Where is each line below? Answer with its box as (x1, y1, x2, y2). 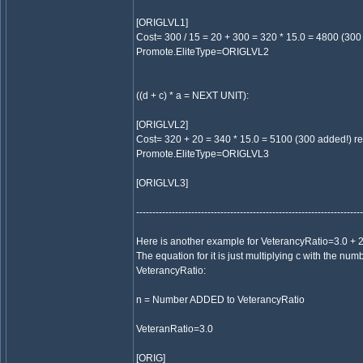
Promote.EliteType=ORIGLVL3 (136, 148, 269, 160)
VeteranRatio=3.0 (136, 323, 213, 335)
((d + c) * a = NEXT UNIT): (136, 90, 249, 101)
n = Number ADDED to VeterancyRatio (136, 294, 305, 305)
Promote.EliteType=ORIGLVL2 (136, 46, 269, 58)
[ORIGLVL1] (136, 17, 188, 28)
